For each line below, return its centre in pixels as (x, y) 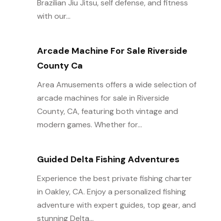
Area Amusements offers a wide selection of (116, 85)
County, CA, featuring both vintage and (107, 111)
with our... (54, 16)
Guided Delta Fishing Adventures (108, 159)
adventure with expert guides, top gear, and (116, 205)
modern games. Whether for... (89, 125)
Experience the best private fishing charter (114, 178)
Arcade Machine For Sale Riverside (112, 51)
